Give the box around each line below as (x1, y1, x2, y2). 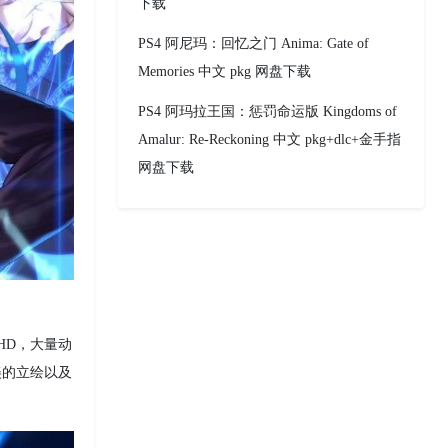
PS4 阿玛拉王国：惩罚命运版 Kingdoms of (138, 104, 397, 120)
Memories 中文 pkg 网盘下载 (138, 64, 311, 80)
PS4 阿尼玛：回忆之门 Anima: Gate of (138, 36, 369, 52)
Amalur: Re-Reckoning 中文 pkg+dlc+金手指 (138, 132, 401, 148)
